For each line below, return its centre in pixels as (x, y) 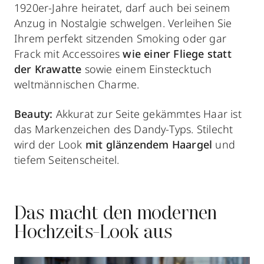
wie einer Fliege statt (177, 53)
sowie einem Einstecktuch (147, 69)
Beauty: (34, 113)
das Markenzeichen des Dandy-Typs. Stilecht (124, 129)
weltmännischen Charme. (77, 84)
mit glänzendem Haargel (149, 144)
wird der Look (50, 144)
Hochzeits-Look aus (93, 233)
